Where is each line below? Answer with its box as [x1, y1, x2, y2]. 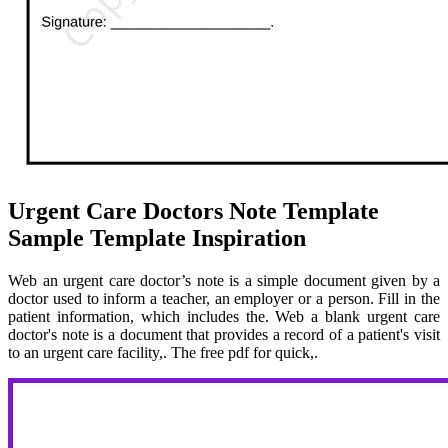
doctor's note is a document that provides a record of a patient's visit [8, 325, 440, 343]
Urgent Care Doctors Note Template [8, 197, 379, 224]
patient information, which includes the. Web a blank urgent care [8, 307, 440, 325]
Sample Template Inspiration [8, 224, 306, 251]
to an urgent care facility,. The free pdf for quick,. [8, 343, 318, 361]
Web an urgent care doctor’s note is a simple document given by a [8, 271, 440, 289]
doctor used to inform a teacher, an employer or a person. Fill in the [8, 289, 440, 307]
